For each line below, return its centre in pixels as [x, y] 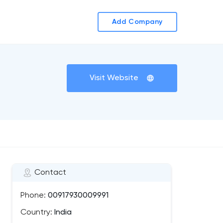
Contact [50, 173]
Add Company [137, 22]
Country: [36, 213]
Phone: [33, 196]
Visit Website [114, 78]
